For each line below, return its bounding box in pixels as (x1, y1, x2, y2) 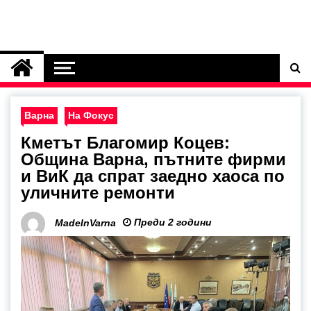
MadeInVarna (55, 217, 116, 229)
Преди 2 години (131, 217, 212, 228)
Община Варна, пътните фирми (21, 150, 286, 169)
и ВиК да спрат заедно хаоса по (21, 167, 285, 185)
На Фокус (68, 110, 114, 121)
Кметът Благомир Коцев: (21, 133, 230, 152)
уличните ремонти (21, 183, 175, 202)
